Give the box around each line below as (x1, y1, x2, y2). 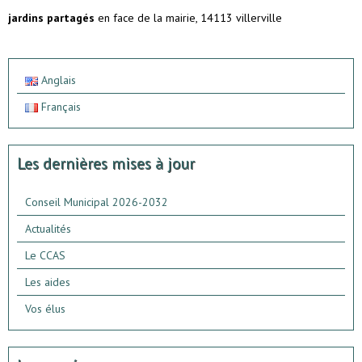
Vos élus (25, 301, 65, 316)
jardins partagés (8, 11, 95, 25)
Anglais (38, 73, 76, 87)
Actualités (25, 221, 71, 236)
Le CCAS (25, 248, 65, 263)
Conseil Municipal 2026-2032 (25, 195, 168, 209)
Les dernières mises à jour (17, 153, 195, 173)
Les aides (25, 275, 70, 289)
